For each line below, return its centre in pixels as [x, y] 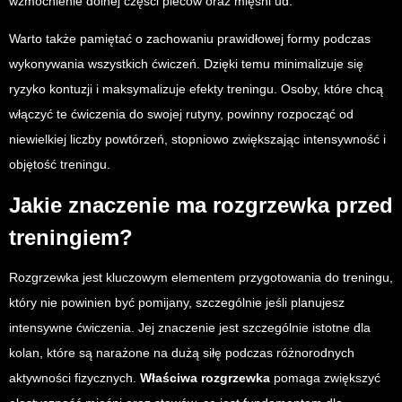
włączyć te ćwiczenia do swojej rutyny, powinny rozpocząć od [181, 114]
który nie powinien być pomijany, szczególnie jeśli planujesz [177, 303]
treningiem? [71, 238]
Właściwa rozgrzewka [205, 378]
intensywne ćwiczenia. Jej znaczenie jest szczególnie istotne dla [190, 328]
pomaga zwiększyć [325, 378]
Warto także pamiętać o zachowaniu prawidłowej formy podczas [190, 39]
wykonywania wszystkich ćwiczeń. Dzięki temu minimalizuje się [186, 64]
